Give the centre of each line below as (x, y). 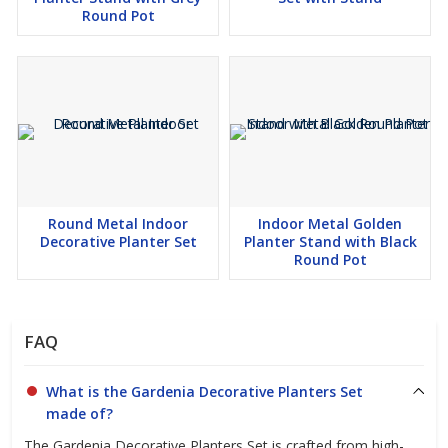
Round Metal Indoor (118, 223)
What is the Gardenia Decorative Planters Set (204, 391)
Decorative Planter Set (118, 241)
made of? (79, 413)
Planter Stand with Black (330, 241)
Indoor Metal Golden (330, 223)
